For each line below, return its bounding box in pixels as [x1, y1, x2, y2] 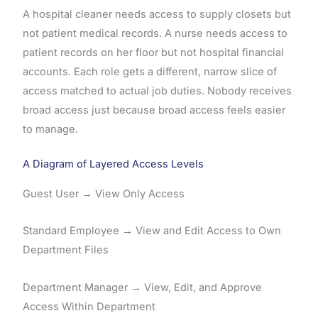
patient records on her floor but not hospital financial [22, 46, 284, 60]
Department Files [22, 243, 109, 257]
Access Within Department [22, 300, 155, 313]
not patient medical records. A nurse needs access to [22, 27, 287, 40]
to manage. [22, 123, 78, 136]
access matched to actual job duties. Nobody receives [22, 84, 292, 98]
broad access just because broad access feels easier [22, 104, 285, 117]
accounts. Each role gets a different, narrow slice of [22, 65, 277, 79]
